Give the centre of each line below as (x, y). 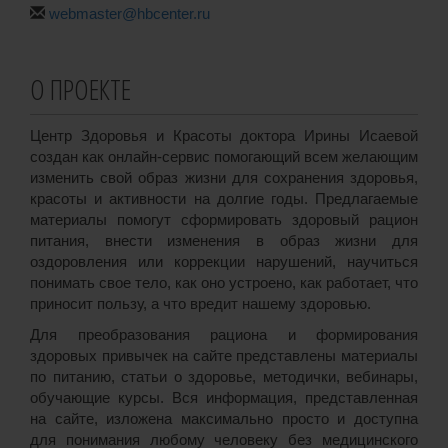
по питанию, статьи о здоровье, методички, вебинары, (224, 376)
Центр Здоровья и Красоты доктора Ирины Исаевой (224, 135)
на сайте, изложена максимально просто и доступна (224, 418)
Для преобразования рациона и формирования (224, 334)
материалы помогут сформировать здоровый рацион (224, 219)
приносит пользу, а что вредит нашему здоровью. (200, 303)
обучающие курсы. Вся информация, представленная (224, 397)
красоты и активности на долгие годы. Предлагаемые (224, 198)
